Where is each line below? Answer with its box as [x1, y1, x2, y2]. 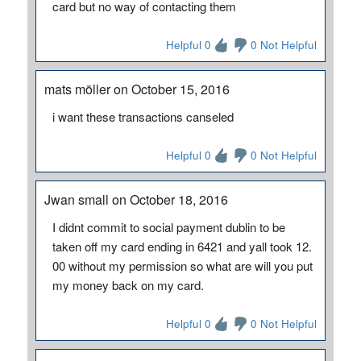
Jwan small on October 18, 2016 [44, 190, 228, 209]
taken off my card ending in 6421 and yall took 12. [52, 238, 312, 255]
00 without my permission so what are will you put [52, 257, 313, 274]
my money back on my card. [52, 276, 204, 293]
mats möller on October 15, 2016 [44, 80, 230, 98]
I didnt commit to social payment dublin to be [52, 218, 285, 235]
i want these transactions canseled [52, 108, 234, 125]
